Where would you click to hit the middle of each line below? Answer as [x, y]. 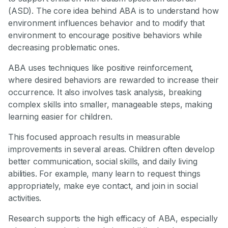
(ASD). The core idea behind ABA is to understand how [113, 11]
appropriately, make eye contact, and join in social [103, 186]
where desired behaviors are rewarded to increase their [113, 80]
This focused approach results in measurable [94, 137]
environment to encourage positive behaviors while [105, 35]
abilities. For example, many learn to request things [104, 174]
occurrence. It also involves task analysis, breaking [105, 92]
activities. [25, 198]
